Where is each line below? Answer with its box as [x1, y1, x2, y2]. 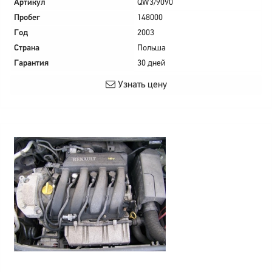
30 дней [137, 59, 165, 68]
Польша [137, 44, 166, 53]
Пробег [14, 13, 40, 22]
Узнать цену [115, 80, 167, 90]
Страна [14, 44, 39, 53]
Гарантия [14, 59, 49, 68]
